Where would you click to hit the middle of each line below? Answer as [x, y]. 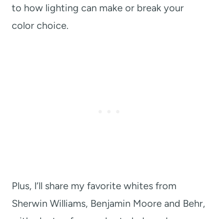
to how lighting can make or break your [98, 8]
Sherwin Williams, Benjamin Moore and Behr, [109, 204]
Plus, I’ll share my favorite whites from [94, 186]
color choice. [40, 26]
